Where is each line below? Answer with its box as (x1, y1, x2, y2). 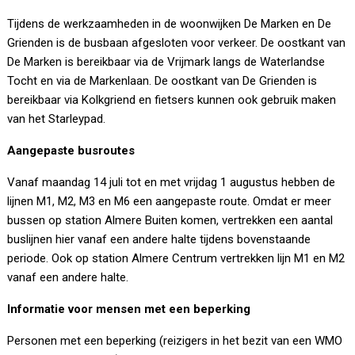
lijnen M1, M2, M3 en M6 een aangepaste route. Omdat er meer (7, 194, 332, 209)
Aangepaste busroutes (7, 143, 136, 158)
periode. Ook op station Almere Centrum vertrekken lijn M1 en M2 (7, 251, 345, 266)
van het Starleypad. (7, 112, 106, 127)
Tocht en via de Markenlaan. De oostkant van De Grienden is (7, 74, 318, 89)
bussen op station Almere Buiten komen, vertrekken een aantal (7, 213, 334, 228)
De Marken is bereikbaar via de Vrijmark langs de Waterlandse (7, 55, 326, 70)
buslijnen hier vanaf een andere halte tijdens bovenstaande (7, 232, 311, 247)
